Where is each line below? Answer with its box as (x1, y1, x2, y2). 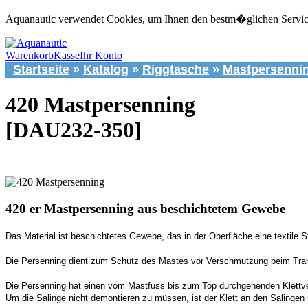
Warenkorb (5, 49, 54, 61)
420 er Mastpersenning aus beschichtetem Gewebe (5, 201, 285, 217)
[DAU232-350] (5, 118, 142, 143)
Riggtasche (142, 63, 209, 76)
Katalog (83, 63, 129, 76)
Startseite (13, 63, 69, 76)
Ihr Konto (80, 49, 122, 61)
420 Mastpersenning (5, 92, 195, 118)
